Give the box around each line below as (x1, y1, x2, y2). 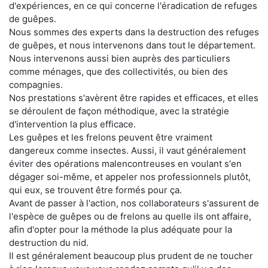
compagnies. (9, 78, 63, 90)
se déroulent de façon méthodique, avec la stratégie (9, 105, 229, 117)
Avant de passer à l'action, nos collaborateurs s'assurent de (9, 197, 259, 209)
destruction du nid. (9, 236, 89, 248)
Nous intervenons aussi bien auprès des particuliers (9, 52, 230, 64)
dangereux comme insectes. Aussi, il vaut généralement (9, 144, 246, 156)
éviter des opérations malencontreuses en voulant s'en (9, 157, 242, 169)
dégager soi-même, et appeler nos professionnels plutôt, (9, 170, 251, 182)
